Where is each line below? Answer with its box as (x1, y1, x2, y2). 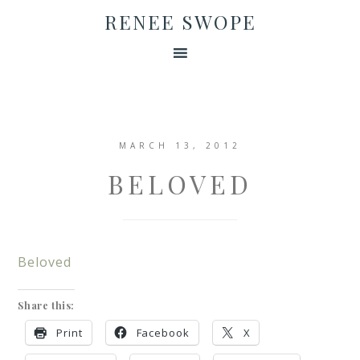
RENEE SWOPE (104, 9, 256, 35)
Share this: (18, 299, 75, 312)
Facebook (136, 325, 190, 340)
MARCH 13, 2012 (119, 140, 241, 151)
